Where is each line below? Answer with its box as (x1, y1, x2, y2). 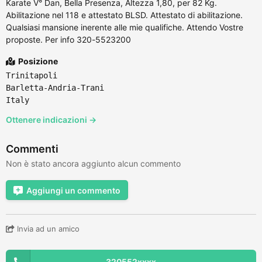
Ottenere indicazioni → (6, 114, 96, 125)
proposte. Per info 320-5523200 (6, 34, 131, 44)
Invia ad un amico (15, 223, 80, 233)
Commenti (6, 142, 58, 155)
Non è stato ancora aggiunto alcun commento (6, 158, 181, 168)
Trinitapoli (6, 70, 57, 80)
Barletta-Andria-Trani (6, 82, 104, 92)
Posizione (16, 56, 58, 66)
